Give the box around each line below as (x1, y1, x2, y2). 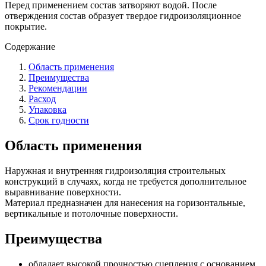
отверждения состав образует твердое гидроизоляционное (5, 11, 241, 21)
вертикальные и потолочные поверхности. (5, 208, 178, 219)
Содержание (5, 42, 55, 52)
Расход (28, 94, 56, 104)
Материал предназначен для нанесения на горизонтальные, (5, 198, 245, 208)
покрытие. (5, 21, 47, 32)
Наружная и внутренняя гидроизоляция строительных (5, 166, 226, 176)
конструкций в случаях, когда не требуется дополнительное (5, 176, 246, 187)
